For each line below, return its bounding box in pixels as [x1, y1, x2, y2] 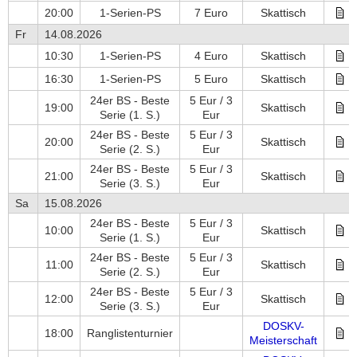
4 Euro [194, 49, 228, 62]
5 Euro [194, 73, 228, 85]
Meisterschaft [249, 334, 317, 347]
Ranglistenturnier [87, 327, 173, 339]
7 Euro [194, 6, 228, 19]
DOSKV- [262, 320, 304, 332]
